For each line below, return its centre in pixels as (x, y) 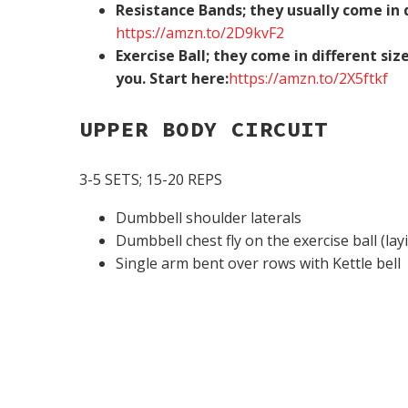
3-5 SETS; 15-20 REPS (151, 179)
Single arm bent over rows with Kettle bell (258, 264)
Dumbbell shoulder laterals (209, 218)
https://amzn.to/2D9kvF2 (200, 32)
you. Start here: (172, 78)
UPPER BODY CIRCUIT (204, 128)
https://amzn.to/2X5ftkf (308, 78)
